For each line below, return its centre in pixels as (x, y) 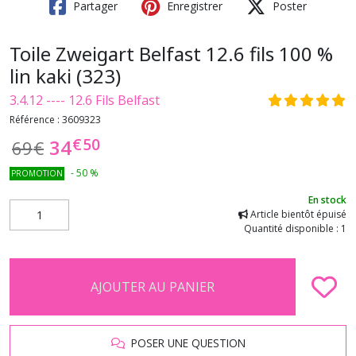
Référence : (36, 120)
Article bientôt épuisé (297, 214)
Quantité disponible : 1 (295, 228)
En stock (327, 200)
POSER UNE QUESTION (185, 343)
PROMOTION (37, 173)
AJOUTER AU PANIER (153, 287)
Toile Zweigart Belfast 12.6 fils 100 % (171, 54)
